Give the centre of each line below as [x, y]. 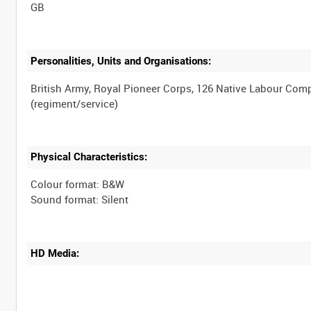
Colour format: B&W [78, 184]
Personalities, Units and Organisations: [121, 61]
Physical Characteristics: [89, 157]
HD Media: [55, 253]
